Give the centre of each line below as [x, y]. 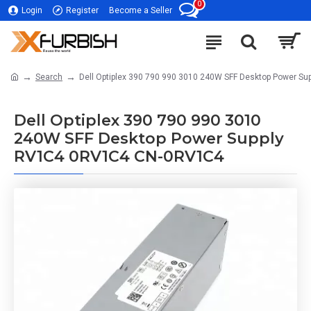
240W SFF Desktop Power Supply [149, 138]
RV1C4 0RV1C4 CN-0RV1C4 [119, 157]
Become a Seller [141, 10]
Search [49, 77]
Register [82, 10]
